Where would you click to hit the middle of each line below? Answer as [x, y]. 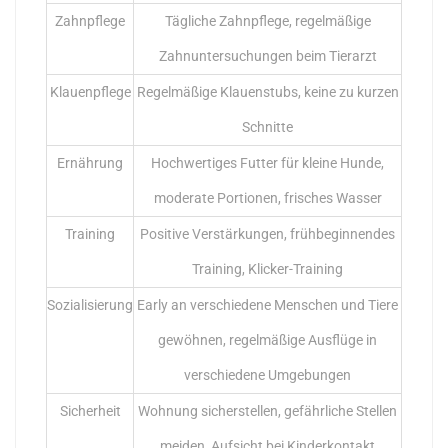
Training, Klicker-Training [267, 268]
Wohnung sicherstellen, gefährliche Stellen [267, 410]
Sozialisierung [90, 304]
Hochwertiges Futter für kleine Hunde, [267, 162]
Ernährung [90, 162]
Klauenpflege [90, 91]
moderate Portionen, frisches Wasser [267, 197]
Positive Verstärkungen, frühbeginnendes [267, 233]
